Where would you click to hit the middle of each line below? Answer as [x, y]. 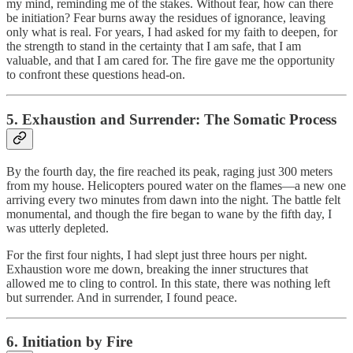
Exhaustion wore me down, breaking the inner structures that [157, 269]
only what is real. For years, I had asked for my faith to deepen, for [172, 32]
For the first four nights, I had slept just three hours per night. [157, 255]
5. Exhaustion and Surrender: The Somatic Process [171, 119]
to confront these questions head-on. [96, 75]
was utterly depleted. [58, 228]
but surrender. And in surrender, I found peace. [122, 297]
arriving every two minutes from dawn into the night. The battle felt [173, 199]
